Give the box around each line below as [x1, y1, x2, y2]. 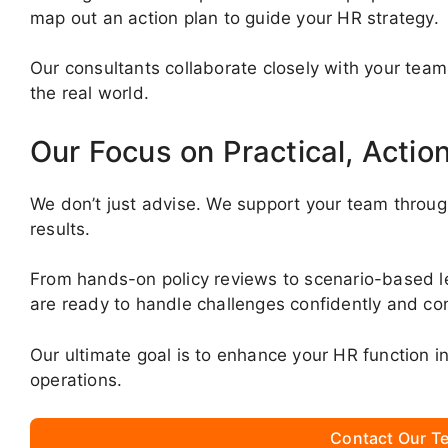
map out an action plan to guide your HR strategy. [30, 7, 439, 28]
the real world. [30, 83, 149, 104]
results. [30, 218, 91, 239]
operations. [30, 369, 123, 390]
